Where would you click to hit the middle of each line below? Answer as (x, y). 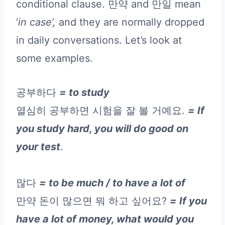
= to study (84, 92)
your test (38, 146)
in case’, (37, 22)
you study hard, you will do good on (102, 128)
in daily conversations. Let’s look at (99, 40)
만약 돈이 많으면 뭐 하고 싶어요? (93, 201)
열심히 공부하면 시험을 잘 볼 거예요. (102, 110)
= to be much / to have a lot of (112, 183)
